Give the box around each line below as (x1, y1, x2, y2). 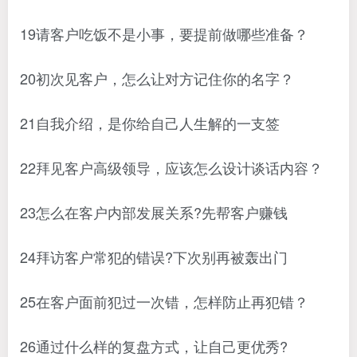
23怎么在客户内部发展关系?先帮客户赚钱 (20, 202, 288, 222)
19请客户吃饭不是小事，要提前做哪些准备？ (20, 23, 308, 44)
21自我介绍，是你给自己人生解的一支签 (20, 112, 280, 133)
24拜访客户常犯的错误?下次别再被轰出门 (20, 246, 288, 267)
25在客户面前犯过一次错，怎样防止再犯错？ (20, 291, 308, 312)
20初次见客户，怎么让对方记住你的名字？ (20, 68, 294, 88)
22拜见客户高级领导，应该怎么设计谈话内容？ (20, 157, 323, 178)
